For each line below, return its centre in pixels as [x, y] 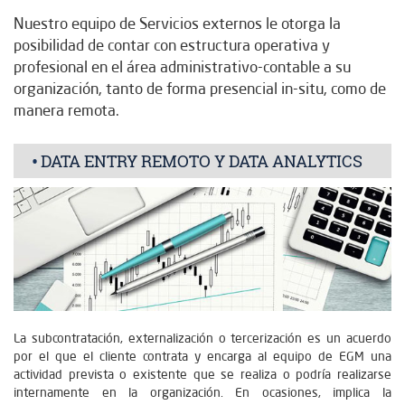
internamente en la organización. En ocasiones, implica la [202, 393]
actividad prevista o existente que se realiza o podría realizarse [202, 375]
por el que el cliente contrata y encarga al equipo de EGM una [202, 357]
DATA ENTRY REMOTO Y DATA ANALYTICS [202, 161]
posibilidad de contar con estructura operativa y [172, 45]
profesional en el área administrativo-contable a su [182, 66]
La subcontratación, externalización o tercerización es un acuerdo [202, 339]
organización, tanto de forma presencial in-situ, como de [200, 88]
